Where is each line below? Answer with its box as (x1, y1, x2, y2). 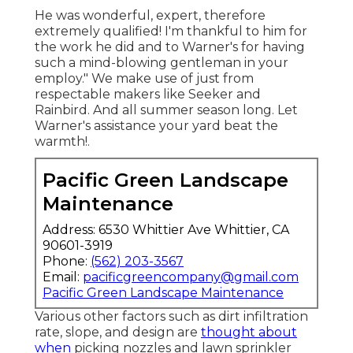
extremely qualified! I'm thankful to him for (35, 23, 307, 39)
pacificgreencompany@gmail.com (83, 269, 299, 284)
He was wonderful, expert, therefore (35, 7, 266, 23)
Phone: (43, 253, 91, 269)
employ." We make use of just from (35, 70, 254, 86)
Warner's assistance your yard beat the (35, 117, 278, 133)
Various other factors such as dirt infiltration (35, 308, 308, 324)
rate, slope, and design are (35, 324, 201, 340)
